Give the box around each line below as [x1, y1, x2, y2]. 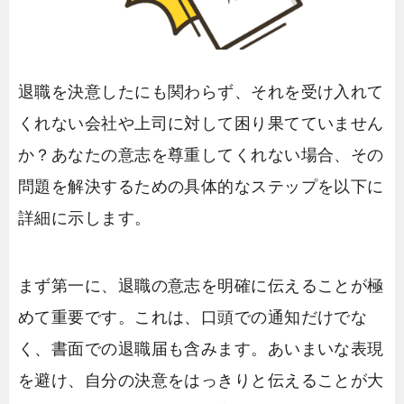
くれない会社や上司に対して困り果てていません [18, 114, 384, 133]
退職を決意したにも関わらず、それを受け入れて [18, 82, 384, 101]
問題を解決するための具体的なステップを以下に [18, 177, 384, 196]
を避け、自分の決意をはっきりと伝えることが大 [18, 371, 384, 390]
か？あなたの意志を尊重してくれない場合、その [18, 145, 384, 164]
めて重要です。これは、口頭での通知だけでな [18, 308, 368, 326]
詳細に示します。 [18, 208, 151, 227]
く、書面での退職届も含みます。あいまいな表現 [18, 339, 384, 358]
